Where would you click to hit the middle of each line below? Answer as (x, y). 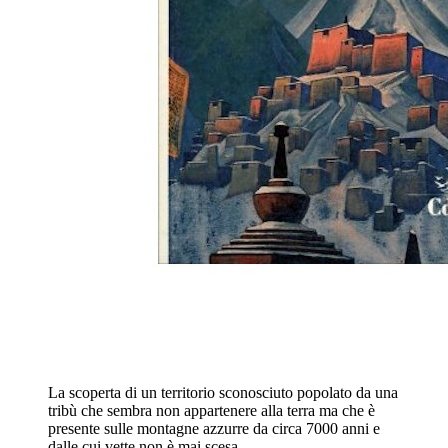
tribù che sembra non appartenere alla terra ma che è (211, 410)
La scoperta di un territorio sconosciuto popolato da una (223, 392)
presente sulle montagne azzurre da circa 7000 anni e (214, 428)
